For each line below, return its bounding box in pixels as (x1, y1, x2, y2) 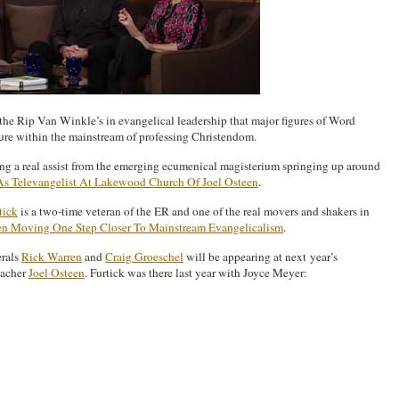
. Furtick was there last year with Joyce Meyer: (85, 265, 307, 281)
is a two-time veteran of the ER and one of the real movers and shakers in (18, 203, 370, 219)
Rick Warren (21, 248, 82, 265)
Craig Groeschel (105, 248, 183, 265)
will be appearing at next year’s (183, 248, 338, 265)
